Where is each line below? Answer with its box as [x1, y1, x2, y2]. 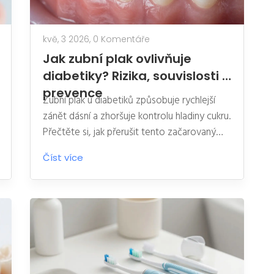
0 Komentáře [101, 32, 150, 45]
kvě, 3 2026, [61, 32, 93, 45]
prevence [43, 84, 103, 102]
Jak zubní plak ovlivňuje [43, 50, 191, 67]
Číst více [43, 150, 86, 164]
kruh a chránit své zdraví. [43, 139, 144, 157]
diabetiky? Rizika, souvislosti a [43, 67, 231, 84]
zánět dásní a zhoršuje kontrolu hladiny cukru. [43, 108, 231, 125]
